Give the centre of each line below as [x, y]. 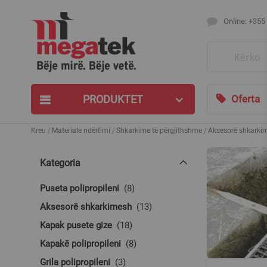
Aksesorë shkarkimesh [86, 207]
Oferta [246, 99]
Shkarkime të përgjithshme [159, 131]
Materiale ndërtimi [81, 131]
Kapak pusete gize [76, 225]
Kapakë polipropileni [80, 244]
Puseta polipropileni [80, 188]
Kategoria [60, 163]
